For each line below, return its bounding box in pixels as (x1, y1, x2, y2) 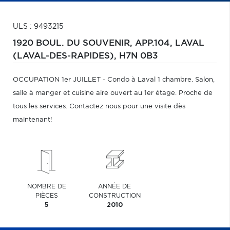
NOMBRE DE (27, 183, 67, 189)
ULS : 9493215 (13, 23, 64, 30)
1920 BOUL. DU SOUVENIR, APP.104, (13, 39, 175, 47)
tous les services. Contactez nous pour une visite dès (13, 103, 185, 110)
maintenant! (13, 117, 52, 123)
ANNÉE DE (98, 183, 131, 189)
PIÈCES (35, 193, 59, 199)
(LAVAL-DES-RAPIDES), (13, 52, 119, 60)
